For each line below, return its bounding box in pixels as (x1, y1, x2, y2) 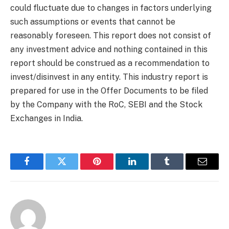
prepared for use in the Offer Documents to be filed (10, 86, 208, 96)
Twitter (61, 164, 88, 174)
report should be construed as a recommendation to (10, 58, 210, 68)
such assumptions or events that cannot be (10, 17, 175, 27)
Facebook (26, 164, 62, 174)
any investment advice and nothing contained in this (10, 44, 208, 54)
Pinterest (96, 164, 129, 174)
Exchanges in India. (10, 113, 83, 123)
